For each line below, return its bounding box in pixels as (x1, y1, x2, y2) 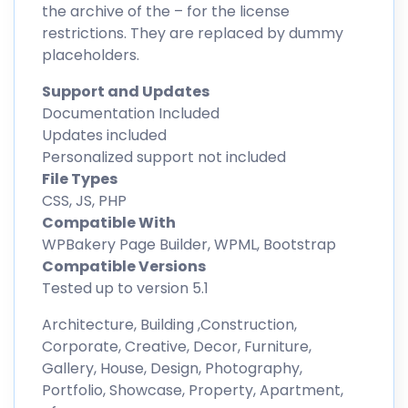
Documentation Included (42, 102, 219, 124)
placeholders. (42, 44, 139, 66)
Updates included (42, 124, 167, 146)
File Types (42, 168, 117, 189)
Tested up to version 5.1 (42, 277, 209, 299)
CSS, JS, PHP (42, 189, 127, 211)
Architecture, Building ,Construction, (42, 313, 297, 335)
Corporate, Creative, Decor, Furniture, (42, 335, 311, 357)
